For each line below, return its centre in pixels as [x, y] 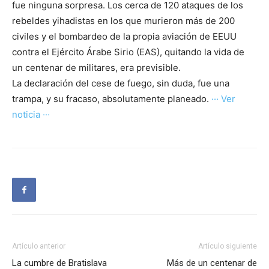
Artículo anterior [39, 246]
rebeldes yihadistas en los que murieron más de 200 [123, 21]
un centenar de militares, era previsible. [96, 68]
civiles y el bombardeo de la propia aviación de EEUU [124, 37]
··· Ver [223, 99]
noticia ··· [31, 115]
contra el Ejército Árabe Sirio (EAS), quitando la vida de [128, 52]
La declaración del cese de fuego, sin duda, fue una [121, 83]
